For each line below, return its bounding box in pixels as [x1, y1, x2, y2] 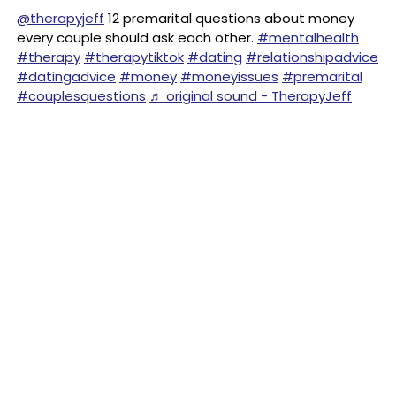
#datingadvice [17, 67, 116, 86]
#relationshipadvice [246, 48, 378, 66]
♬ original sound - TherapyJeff [149, 87, 352, 105]
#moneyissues [180, 67, 278, 86]
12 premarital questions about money [104, 9, 354, 27]
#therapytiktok [84, 48, 184, 66]
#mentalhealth [257, 28, 359, 47]
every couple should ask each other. [17, 28, 257, 47]
